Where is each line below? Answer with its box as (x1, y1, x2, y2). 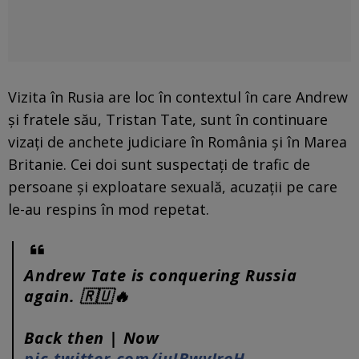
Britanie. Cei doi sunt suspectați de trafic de (8, 154, 310, 174)
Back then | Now (24, 326, 160, 349)
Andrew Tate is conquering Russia (24, 264, 297, 286)
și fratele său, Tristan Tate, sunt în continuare (8, 109, 328, 129)
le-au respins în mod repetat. (8, 199, 209, 219)
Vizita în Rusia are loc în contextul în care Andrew (8, 87, 348, 107)
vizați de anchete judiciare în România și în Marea (8, 131, 347, 151)
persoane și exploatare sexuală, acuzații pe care (8, 176, 337, 196)
